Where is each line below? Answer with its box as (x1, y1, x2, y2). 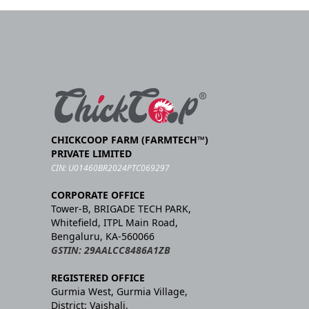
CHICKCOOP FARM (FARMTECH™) (51, 132, 208, 146)
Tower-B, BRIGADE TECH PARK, (51, 201, 191, 215)
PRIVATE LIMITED (51, 146, 132, 160)
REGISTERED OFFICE (51, 270, 145, 284)
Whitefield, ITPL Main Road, (51, 215, 178, 229)
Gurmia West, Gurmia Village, (51, 284, 188, 298)
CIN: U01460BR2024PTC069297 (51, 161, 170, 174)
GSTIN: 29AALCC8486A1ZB (51, 243, 170, 257)
